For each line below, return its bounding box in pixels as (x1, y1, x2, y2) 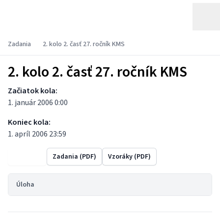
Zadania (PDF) (53, 152, 96, 162)
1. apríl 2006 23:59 (8, 129, 66, 139)
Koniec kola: (8, 117, 51, 128)
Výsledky (14, 152, 41, 162)
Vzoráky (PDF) (108, 152, 151, 162)
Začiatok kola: (8, 85, 57, 96)
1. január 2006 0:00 (8, 97, 68, 108)
